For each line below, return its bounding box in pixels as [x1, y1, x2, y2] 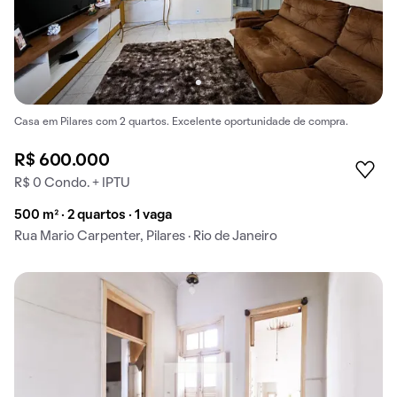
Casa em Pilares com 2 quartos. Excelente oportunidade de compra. [14, 117, 348, 127]
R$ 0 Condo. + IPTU [14, 176, 130, 190]
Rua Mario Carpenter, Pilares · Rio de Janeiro [14, 230, 277, 243]
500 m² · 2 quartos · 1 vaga [14, 208, 172, 222]
